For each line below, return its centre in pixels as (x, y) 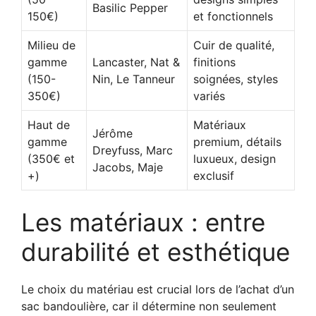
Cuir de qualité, (234, 45)
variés (209, 96)
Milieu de (51, 45)
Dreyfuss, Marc (133, 150)
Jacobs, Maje (128, 167)
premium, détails (237, 141)
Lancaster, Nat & (136, 62)
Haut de (49, 124)
